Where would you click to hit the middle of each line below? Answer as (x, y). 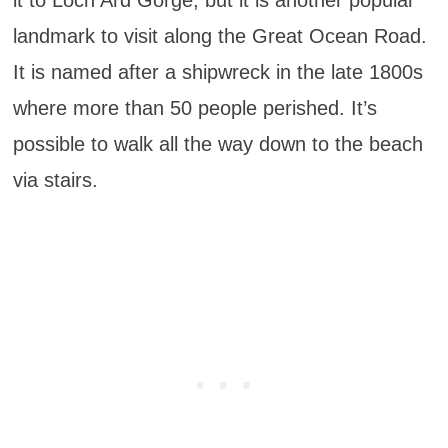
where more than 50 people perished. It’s (194, 107)
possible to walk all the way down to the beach (217, 143)
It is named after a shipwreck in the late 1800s (217, 71)
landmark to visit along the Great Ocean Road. (219, 35)
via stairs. (55, 179)
